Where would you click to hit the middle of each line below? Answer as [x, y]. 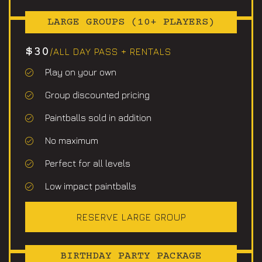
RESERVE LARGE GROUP [131, 217]
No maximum [71, 141]
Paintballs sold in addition [98, 118]
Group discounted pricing [97, 95]
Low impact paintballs [90, 186]
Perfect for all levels [87, 163]
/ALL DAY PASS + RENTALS [111, 52]
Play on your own [80, 72]
